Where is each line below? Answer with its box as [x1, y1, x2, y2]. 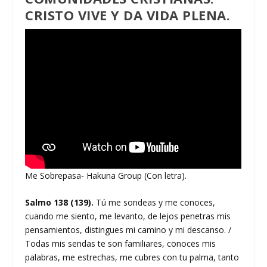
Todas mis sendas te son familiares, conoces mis [25, 238, 216, 250]
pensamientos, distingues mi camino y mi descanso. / [25, 224, 232, 236]
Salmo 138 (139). [25, 197, 97, 209]
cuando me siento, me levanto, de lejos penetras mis [25, 210, 231, 222]
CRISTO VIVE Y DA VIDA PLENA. [25, 6, 231, 24]
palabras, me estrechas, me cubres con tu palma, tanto [25, 252, 240, 263]
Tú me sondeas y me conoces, [96, 197, 216, 209]
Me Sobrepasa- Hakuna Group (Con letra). [25, 170, 187, 182]
